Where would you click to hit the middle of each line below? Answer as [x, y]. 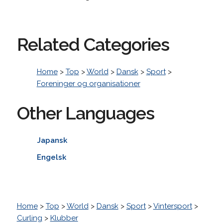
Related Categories [93, 44]
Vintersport [172, 206]
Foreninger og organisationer [88, 83]
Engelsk [51, 157]
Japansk [52, 140]
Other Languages [85, 113]
